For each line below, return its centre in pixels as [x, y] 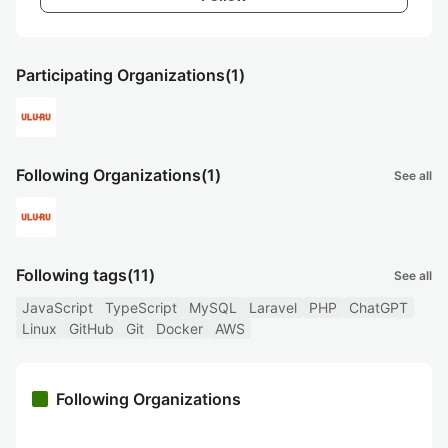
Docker [179, 328]
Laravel [273, 307]
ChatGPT [378, 307]
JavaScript [57, 307]
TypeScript [141, 307]
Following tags [71, 275]
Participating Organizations [120, 75]
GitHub [91, 328]
